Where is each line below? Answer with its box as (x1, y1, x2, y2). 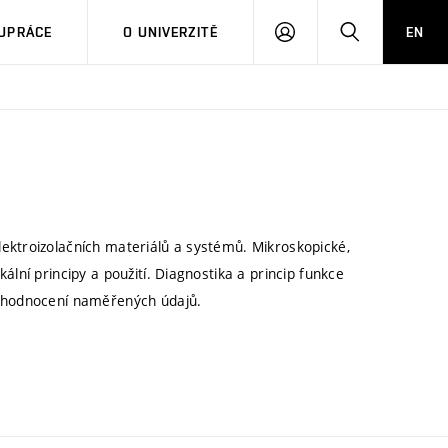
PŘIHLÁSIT (294, 23, 366, 39)
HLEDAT (358, 23, 412, 39)
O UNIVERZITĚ (123, 24, 218, 40)
